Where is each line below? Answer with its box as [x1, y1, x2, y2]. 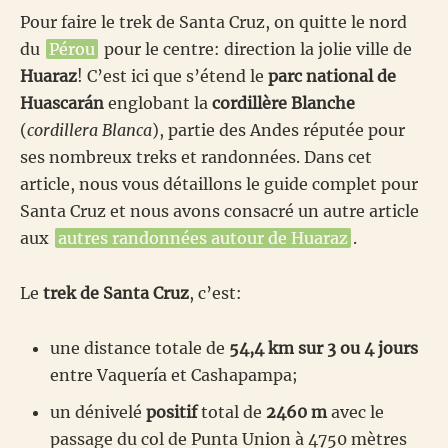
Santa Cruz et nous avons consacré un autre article [20, 201, 419, 221]
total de [197, 402, 266, 422]
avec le [327, 402, 384, 422]
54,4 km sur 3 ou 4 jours [229, 338, 418, 358]
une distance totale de [50, 338, 229, 358]
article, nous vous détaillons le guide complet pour [20, 174, 418, 194]
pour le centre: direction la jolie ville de [100, 39, 412, 59]
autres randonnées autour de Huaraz [58, 228, 348, 248]
